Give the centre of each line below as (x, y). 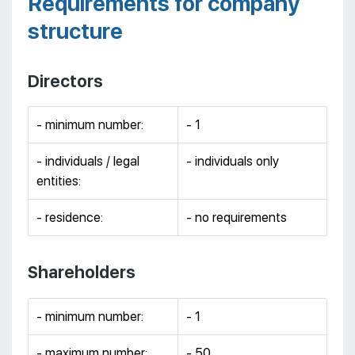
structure (75, 31)
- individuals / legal (88, 162)
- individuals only (233, 162)
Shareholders (82, 273)
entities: (59, 181)
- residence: (70, 218)
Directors (65, 81)
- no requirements (237, 218)
